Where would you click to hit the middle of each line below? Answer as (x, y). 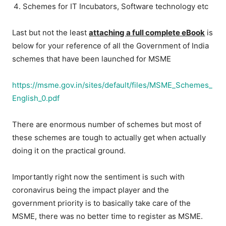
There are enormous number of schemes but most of (107, 125)
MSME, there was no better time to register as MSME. (108, 216)
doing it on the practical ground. (69, 151)
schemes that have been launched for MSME (92, 59)
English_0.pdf (36, 98)
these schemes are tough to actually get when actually (109, 138)
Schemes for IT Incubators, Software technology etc (116, 7)
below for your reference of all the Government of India (111, 46)
